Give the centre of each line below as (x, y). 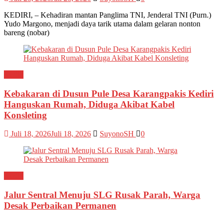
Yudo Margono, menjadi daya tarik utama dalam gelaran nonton (102, 23)
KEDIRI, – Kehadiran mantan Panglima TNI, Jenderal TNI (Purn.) (108, 15)
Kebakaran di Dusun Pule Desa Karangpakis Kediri (109, 93)
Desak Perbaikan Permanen (60, 206)
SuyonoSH (118, 134)
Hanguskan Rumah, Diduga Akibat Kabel (89, 104)
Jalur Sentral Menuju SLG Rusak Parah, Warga (102, 195)
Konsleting (25, 115)
